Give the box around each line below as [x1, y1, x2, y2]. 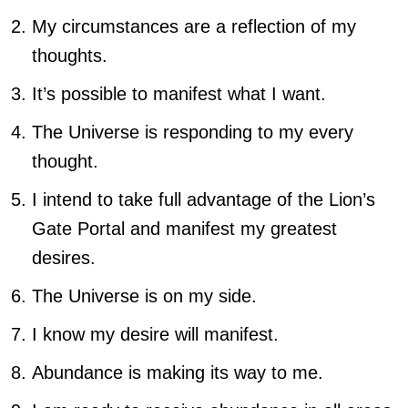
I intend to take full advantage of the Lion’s [32, 189, 375, 209]
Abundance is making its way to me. [32, 362, 323, 382]
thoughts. [32, 45, 107, 66]
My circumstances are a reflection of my [32, 15, 356, 36]
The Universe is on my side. [32, 285, 257, 306]
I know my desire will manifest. [32, 323, 279, 344]
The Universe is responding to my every [32, 121, 353, 142]
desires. [32, 247, 96, 268]
